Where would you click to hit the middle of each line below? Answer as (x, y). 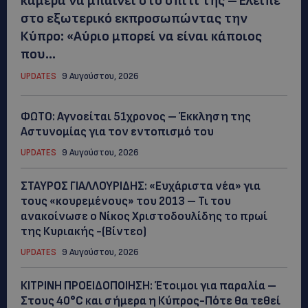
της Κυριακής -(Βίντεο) (84, 231)
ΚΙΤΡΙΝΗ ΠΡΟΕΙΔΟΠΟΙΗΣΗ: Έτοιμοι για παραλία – (148, 286)
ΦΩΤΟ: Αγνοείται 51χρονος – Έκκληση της (136, 117)
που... (38, 54)
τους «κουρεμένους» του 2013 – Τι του (126, 201)
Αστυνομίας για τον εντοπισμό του (117, 132)
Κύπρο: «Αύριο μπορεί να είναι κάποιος (141, 36)
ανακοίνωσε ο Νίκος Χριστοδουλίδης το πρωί (144, 216)
